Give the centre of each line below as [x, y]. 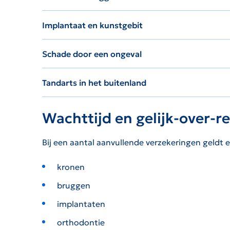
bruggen [73, 186]
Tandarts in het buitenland [94, 83]
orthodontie [81, 223]
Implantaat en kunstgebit [92, 25]
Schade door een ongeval [92, 54]
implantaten [81, 204]
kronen [71, 167]
